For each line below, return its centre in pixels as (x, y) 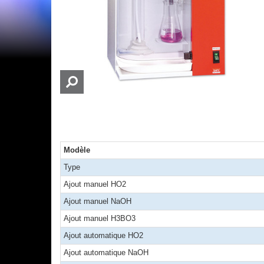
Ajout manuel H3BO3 (100, 218)
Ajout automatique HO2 (103, 235)
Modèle (77, 150)
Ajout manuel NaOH (98, 201)
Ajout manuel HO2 (95, 184)
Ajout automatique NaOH (106, 253)
